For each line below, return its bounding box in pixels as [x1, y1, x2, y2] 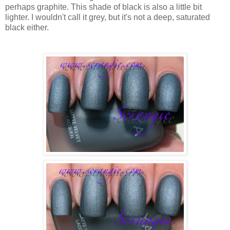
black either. [5, 23, 49, 32]
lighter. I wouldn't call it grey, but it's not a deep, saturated [5, 12, 210, 22]
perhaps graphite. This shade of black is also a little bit [5, 2, 202, 11]
